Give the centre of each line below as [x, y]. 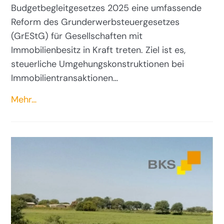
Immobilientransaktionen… [65, 78]
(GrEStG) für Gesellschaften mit [77, 36]
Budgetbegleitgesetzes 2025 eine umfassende [106, 8]
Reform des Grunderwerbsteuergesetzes [95, 22]
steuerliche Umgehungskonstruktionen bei [98, 64]
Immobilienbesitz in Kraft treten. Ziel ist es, [98, 50]
